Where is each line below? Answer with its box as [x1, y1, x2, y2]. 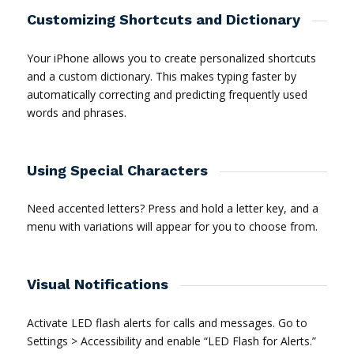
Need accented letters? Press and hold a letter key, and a [26, 201, 318, 217]
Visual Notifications [26, 276, 168, 293]
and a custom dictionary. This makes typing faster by [26, 68, 296, 84]
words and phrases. [26, 104, 126, 120]
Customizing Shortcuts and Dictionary [26, 11, 300, 28]
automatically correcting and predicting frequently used [26, 86, 307, 102]
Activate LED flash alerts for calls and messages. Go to [26, 314, 307, 330]
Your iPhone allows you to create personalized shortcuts [26, 50, 316, 66]
